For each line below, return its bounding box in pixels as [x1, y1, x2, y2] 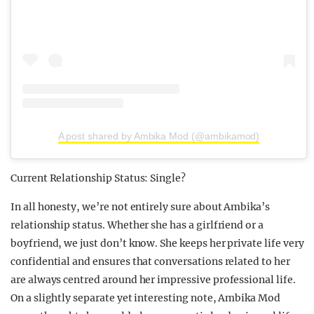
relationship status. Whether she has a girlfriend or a [11, 219, 264, 232]
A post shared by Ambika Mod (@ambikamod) [57, 130, 260, 142]
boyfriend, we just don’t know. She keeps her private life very [11, 237, 304, 250]
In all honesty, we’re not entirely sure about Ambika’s [11, 200, 270, 214]
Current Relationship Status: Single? [11, 172, 186, 185]
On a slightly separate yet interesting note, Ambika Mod [11, 292, 280, 305]
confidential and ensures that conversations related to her [11, 255, 290, 268]
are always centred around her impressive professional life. [11, 273, 296, 287]
